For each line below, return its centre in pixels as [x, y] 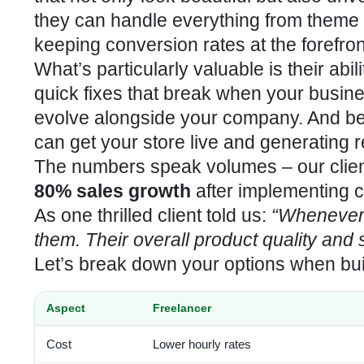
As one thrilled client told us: [153, 216]
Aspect [66, 308]
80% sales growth [113, 191]
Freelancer [182, 308]
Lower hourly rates [202, 344]
